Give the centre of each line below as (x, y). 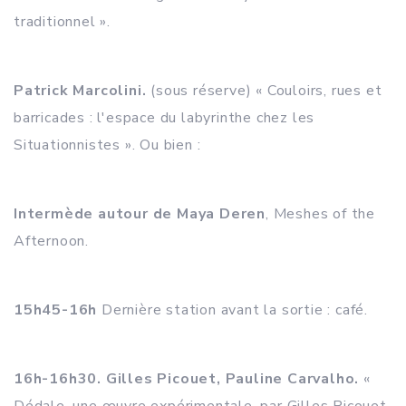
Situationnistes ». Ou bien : (107, 145)
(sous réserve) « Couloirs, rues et (264, 91)
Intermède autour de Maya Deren (140, 214)
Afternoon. (52, 241)
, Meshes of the (321, 214)
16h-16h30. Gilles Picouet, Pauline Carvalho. (187, 379)
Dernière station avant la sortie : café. (233, 310)
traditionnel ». (63, 22)
